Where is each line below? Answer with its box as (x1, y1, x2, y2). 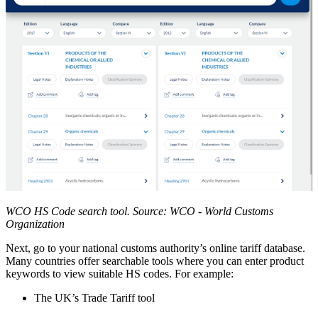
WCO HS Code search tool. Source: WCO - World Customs (6, 205, 273, 218)
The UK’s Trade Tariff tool (34, 292, 155, 305)
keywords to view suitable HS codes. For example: (6, 268, 234, 280)
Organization (6, 218, 65, 231)
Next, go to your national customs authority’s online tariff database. (6, 242, 305, 255)
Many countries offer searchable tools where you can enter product (6, 255, 304, 268)
